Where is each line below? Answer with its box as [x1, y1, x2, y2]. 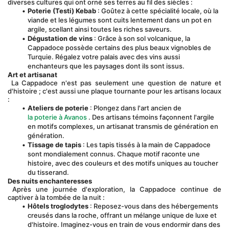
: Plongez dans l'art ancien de [88, 104, 183, 112]
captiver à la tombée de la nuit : [8, 193, 105, 201]
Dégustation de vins [27, 34, 93, 42]
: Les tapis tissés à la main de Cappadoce [81, 141, 211, 149]
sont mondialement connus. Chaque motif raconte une [28, 150, 200, 158]
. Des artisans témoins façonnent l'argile [87, 113, 214, 121]
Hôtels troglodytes [27, 202, 88, 210]
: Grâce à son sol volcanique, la [92, 34, 190, 42]
